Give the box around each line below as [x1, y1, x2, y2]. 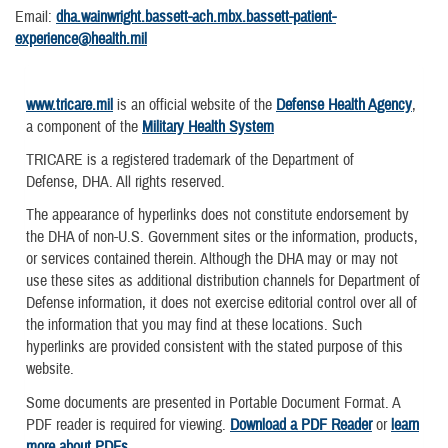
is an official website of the [113, 95, 276, 116]
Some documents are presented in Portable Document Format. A [26, 392, 400, 413]
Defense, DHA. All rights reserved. [26, 172, 225, 193]
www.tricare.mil [26, 95, 113, 116]
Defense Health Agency [276, 95, 412, 116]
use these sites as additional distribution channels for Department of [26, 271, 420, 292]
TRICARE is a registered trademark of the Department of [26, 150, 354, 171]
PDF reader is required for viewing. [26, 414, 230, 435]
